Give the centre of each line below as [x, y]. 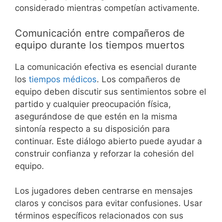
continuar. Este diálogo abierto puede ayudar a [109, 141]
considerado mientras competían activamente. [107, 8]
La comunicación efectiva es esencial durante [106, 67]
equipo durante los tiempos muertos [100, 45]
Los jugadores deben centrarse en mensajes [104, 191]
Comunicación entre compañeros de [100, 33]
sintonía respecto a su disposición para [92, 129]
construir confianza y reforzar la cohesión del [104, 153]
